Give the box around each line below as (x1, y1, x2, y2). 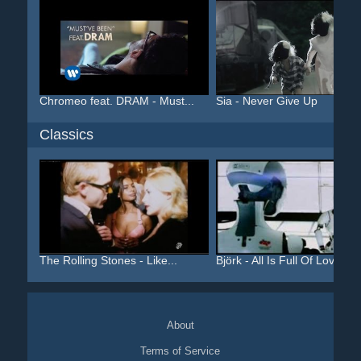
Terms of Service (140, 345, 221, 357)
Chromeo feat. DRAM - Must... (39, 94, 194, 107)
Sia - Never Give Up (215, 94, 317, 107)
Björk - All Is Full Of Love (215, 254, 341, 267)
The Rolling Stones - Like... (39, 254, 177, 267)
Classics (39, 127, 93, 143)
